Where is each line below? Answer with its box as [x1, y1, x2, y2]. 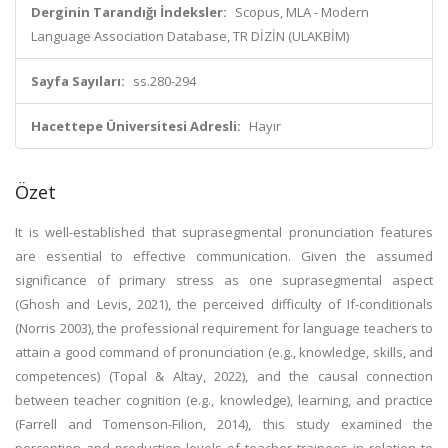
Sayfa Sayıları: [31, 72, 125, 90]
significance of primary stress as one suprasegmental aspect [15, 271, 433, 289]
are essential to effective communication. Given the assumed [15, 247, 433, 265]
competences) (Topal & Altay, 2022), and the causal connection [15, 367, 433, 385]
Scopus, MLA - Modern [235, 3, 369, 21]
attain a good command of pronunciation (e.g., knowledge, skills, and [15, 343, 433, 361]
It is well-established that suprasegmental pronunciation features [15, 223, 433, 241]
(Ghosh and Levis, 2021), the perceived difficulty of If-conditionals [15, 295, 433, 313]
